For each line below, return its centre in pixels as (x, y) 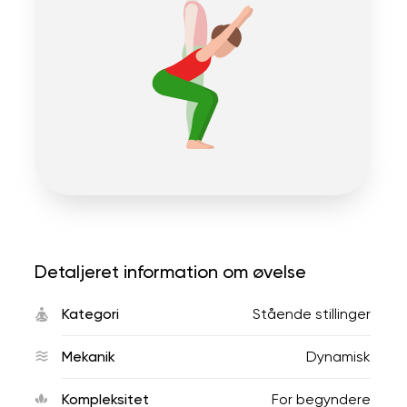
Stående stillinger (312, 314)
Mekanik (89, 357)
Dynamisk (338, 357)
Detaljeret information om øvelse (170, 272)
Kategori (90, 314)
